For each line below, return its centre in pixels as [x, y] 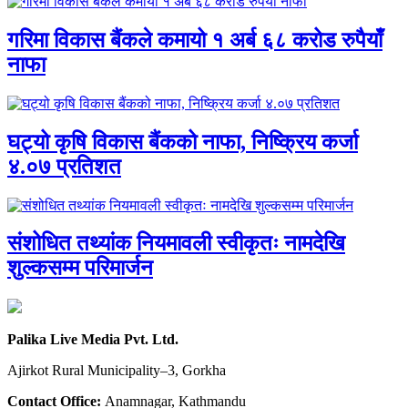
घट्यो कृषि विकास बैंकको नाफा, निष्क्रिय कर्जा [183, 142]
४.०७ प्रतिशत [64, 166]
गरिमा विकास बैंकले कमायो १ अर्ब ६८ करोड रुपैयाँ [195, 40]
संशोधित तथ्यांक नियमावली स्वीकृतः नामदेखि [176, 244]
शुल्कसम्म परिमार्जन [80, 268]
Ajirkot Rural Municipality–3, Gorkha [117, 371]
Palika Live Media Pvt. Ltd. [93, 340]
